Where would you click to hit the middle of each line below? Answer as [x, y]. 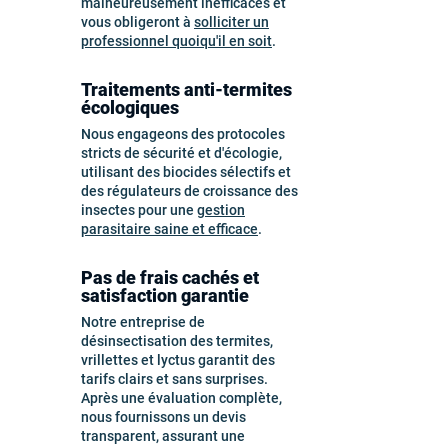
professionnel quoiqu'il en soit [176, 41]
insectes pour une [139, 210]
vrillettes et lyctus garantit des [178, 360]
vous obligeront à [137, 22]
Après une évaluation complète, [181, 398]
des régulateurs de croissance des [189, 191]
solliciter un [231, 22]
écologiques [130, 107]
